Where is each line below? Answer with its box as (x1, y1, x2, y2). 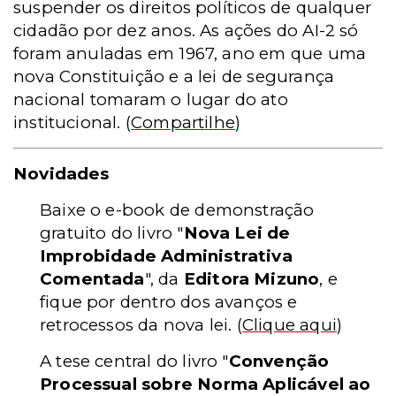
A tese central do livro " (40, 350, 229, 371)
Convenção (228, 350, 330, 371)
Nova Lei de (183, 222, 291, 243)
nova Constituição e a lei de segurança (13, 65, 335, 87)
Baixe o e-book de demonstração (40, 199, 315, 220)
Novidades (13, 163, 110, 184)
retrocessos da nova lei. (40, 314, 232, 335)
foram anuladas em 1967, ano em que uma (13, 42, 367, 64)
